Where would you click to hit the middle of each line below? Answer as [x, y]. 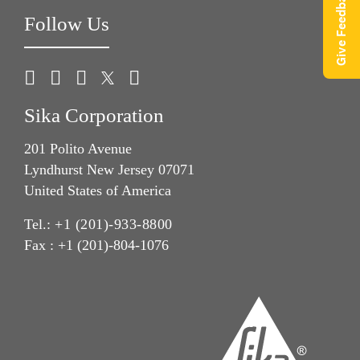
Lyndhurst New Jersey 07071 [109, 169]
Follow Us [67, 24]
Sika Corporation [94, 116]
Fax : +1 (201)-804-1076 [96, 245]
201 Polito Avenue [78, 148]
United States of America [98, 190]
